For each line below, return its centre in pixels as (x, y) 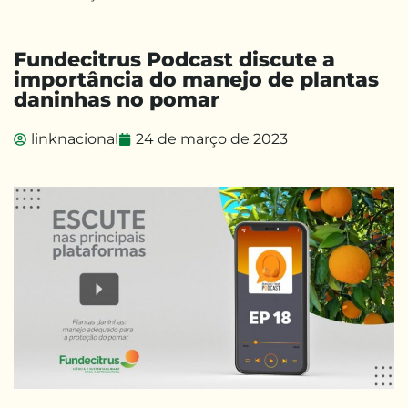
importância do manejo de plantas (196, 80)
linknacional (75, 139)
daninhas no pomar (117, 100)
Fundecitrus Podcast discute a (174, 60)
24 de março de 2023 (212, 139)
